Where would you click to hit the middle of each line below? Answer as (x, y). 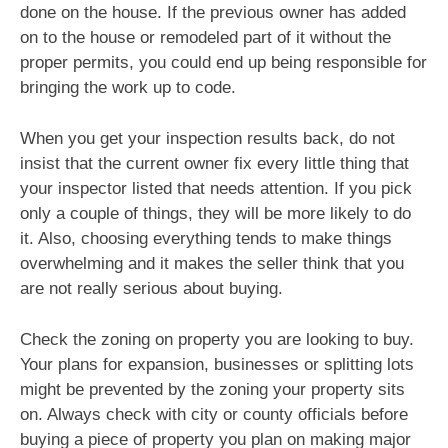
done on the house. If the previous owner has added (213, 13)
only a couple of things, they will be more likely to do (215, 213)
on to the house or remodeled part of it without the (205, 38)
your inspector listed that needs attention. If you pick (216, 188)
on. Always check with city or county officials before (214, 414)
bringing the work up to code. (128, 88)
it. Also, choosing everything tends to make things (206, 238)
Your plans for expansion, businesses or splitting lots (217, 364)
